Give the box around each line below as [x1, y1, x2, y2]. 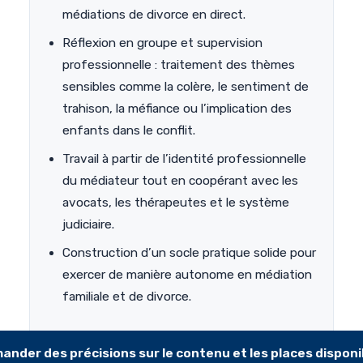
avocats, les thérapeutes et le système [62, 195, 289, 211]
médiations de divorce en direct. [62, 7, 246, 23]
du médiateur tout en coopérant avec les [62, 173, 298, 189]
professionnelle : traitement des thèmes [62, 58, 295, 73]
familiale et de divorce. [62, 289, 191, 305]
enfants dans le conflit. [62, 123, 195, 139]
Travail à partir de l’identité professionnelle [62, 152, 306, 167]
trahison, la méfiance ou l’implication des [62, 101, 292, 117]
